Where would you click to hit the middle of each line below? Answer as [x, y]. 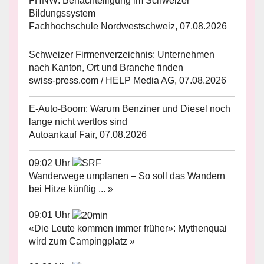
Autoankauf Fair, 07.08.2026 [88, 134]
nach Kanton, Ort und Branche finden [106, 67]
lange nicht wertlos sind [78, 121]
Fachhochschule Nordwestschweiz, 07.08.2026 [128, 26]
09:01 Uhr [51, 215]
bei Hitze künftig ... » [71, 189]
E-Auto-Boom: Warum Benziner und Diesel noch [130, 108]
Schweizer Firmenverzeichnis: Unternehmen [122, 54]
